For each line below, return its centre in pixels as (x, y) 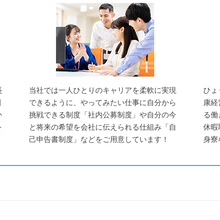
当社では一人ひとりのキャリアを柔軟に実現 (103, 90)
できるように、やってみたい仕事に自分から (103, 103)
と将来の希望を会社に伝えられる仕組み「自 (103, 127)
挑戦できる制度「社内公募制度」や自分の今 (103, 115)
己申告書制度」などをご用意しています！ (99, 139)
